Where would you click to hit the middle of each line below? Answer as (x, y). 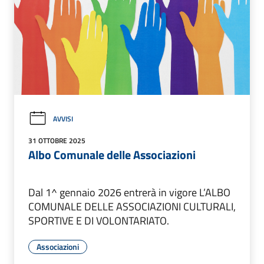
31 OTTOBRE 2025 (57, 141)
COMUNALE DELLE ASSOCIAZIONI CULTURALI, (132, 207)
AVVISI (63, 118)
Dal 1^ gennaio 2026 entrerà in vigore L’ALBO (129, 193)
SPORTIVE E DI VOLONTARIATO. (99, 221)
